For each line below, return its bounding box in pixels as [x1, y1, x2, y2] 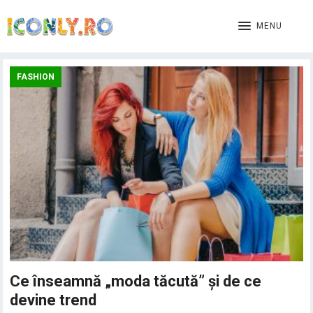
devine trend [10, 291, 97, 310]
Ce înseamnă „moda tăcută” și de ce [10, 272, 262, 291]
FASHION [17, 72, 55, 82]
